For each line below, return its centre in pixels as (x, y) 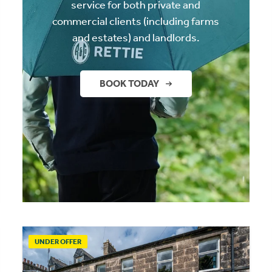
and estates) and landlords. (136, 38)
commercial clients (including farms (136, 22)
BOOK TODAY (129, 84)
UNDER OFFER (58, 241)
